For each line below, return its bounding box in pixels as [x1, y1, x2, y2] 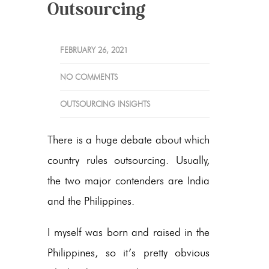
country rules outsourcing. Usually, [47, 153, 210, 167]
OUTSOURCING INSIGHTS [60, 98, 150, 109]
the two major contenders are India [47, 174, 210, 187]
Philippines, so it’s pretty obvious [47, 246, 210, 259]
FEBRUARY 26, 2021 [60, 44, 128, 55]
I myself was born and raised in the [47, 225, 210, 239]
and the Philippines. [47, 194, 134, 208]
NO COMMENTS [60, 71, 118, 82]
